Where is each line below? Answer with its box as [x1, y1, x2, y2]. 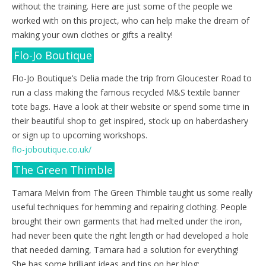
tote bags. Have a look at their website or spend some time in [12, 100, 249, 112]
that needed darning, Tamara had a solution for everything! [12, 243, 239, 255]
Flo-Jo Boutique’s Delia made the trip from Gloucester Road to [12, 72, 252, 84]
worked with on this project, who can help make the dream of [12, 14, 249, 26]
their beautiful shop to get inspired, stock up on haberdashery [12, 115, 248, 126]
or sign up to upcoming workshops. [12, 129, 147, 141]
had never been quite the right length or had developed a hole [12, 229, 249, 241]
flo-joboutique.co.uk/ [12, 143, 91, 155]
